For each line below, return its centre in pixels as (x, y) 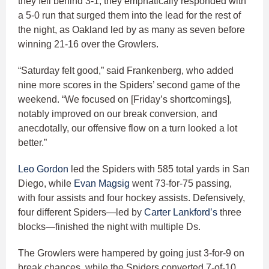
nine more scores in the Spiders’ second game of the (129, 85)
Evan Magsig (102, 184)
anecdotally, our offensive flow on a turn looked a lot (128, 128)
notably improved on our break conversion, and (118, 114)
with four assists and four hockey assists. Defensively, (131, 198)
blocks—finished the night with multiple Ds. (110, 227)
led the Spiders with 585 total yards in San (159, 169)
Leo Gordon (43, 169)
